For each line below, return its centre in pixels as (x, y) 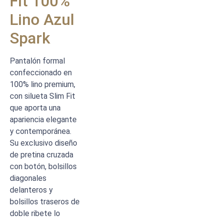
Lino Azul (42, 19)
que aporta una (35, 108)
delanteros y (31, 190)
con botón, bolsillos (43, 166)
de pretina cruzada (42, 154)
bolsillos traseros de (45, 201)
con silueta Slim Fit (43, 96)
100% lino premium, (43, 84)
